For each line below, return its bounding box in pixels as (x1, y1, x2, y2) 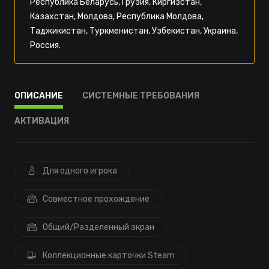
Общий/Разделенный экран (43, 222, 154, 232)
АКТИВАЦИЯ (14, 116, 69, 126)
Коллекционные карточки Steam (43, 250, 175, 261)
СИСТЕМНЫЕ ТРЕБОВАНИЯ (82, 91, 199, 101)
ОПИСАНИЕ (14, 91, 63, 101)
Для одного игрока (43, 166, 117, 176)
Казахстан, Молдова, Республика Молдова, (30, 11, 204, 22)
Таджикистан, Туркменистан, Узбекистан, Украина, (30, 26, 238, 36)
